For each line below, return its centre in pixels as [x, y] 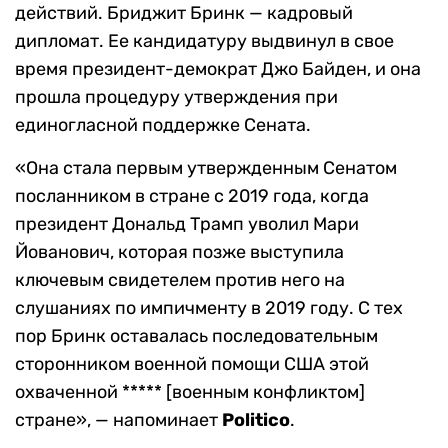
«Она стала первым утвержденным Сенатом [206, 168]
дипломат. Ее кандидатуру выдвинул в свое [204, 41]
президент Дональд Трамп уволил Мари [187, 224]
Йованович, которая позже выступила [179, 252]
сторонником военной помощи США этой [192, 364]
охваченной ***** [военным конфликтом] [190, 392]
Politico [256, 420]
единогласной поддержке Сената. [163, 125]
